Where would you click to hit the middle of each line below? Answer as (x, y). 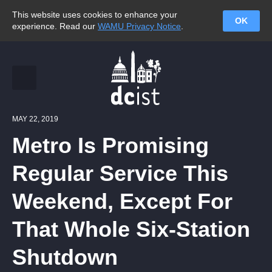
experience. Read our (55, 26)
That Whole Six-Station (131, 229)
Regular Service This (120, 173)
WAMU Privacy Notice (139, 26)
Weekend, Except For (122, 201)
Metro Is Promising (110, 145)
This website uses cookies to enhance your (95, 15)
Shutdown (65, 257)
